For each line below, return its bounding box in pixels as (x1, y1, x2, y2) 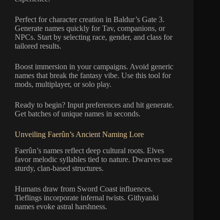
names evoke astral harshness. (15, 202, 107, 211)
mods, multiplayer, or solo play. (15, 80, 111, 88)
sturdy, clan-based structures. (15, 164, 104, 172)
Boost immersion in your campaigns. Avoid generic (15, 62, 173, 71)
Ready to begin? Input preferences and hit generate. (15, 101, 174, 109)
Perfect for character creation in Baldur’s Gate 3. (15, 15, 165, 24)
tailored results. (15, 42, 61, 50)
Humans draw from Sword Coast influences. (15, 184, 153, 193)
